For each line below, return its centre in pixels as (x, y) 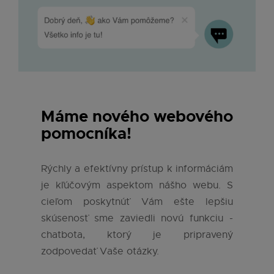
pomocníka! (86, 134)
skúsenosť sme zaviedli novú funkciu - (137, 219)
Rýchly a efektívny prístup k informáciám (137, 169)
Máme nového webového (137, 117)
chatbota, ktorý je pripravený (137, 235)
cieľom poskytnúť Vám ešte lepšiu (137, 202)
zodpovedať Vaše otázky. (103, 252)
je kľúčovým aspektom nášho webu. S (137, 186)
